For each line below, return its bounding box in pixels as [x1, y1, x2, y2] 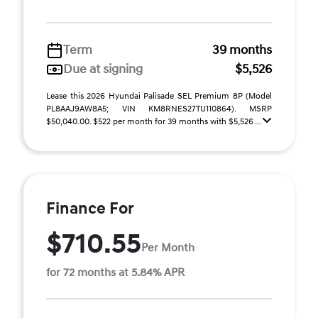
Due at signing [63, 61, 143, 77]
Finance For [46, 199, 134, 219]
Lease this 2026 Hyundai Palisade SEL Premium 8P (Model [46, 91, 272, 102]
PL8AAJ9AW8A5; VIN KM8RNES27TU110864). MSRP [46, 104, 272, 114]
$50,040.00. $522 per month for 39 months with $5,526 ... [46, 116, 263, 127]
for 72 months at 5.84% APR [46, 265, 185, 280]
